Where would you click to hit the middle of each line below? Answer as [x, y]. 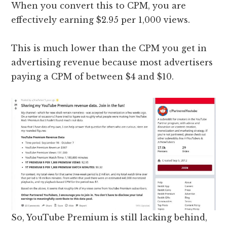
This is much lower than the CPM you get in [109, 48]
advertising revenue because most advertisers [112, 63]
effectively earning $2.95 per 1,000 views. [102, 20]
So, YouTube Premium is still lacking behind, [109, 218]
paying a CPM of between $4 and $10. [93, 77]
